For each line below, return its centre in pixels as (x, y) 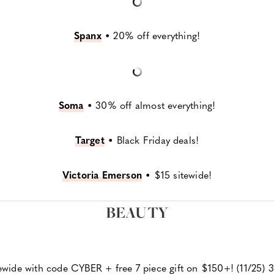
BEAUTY (137, 213)
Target (90, 140)
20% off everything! (157, 35)
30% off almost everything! (156, 105)
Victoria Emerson (102, 175)
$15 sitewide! (183, 175)
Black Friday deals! (158, 140)
